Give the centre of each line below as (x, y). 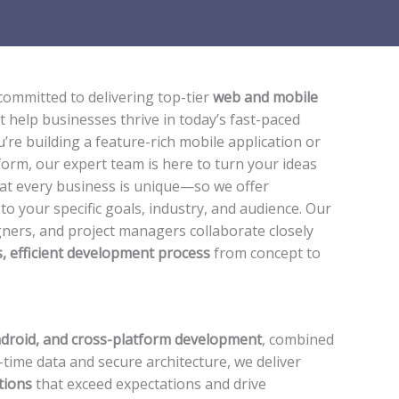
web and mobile (265, 97)
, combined (298, 340)
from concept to (265, 253)
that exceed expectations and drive (149, 384)
